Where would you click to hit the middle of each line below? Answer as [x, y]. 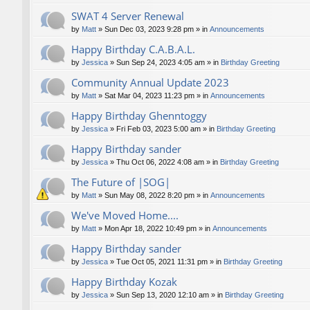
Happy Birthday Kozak [124, 282]
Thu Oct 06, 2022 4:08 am [160, 162]
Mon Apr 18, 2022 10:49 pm [151, 229]
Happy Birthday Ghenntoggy [139, 116]
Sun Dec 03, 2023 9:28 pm [149, 29]
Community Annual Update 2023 [150, 83]
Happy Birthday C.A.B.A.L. [133, 49]
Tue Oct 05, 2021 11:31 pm [162, 262]
